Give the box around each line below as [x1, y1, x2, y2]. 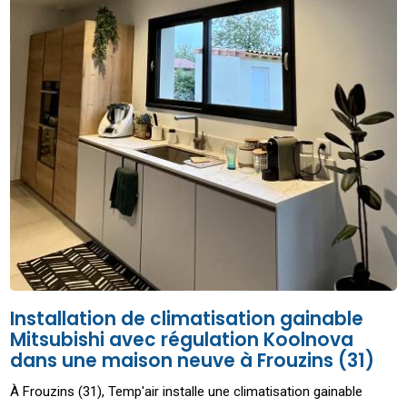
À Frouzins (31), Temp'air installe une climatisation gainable [10, 383, 363, 401]
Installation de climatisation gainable [10, 306, 364, 333]
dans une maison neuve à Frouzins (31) [10, 348, 375, 374]
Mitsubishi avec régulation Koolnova [10, 327, 354, 353]
